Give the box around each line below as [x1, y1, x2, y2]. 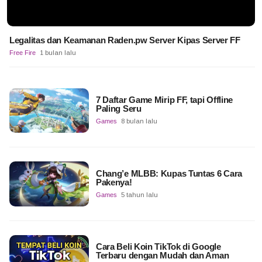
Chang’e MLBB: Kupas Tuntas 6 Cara [95, 168, 243, 178]
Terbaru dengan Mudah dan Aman [95, 250, 229, 260]
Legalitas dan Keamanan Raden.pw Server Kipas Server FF [9, 35, 240, 46]
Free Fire [9, 49, 36, 57]
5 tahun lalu [120, 191, 158, 198]
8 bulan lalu [120, 118, 157, 125]
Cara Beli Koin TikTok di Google [95, 241, 221, 251]
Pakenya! [95, 177, 132, 187]
